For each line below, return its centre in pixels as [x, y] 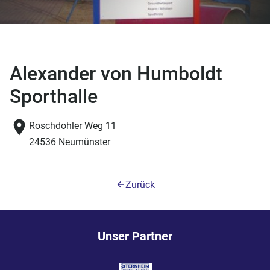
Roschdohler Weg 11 [73, 125]
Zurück [140, 184]
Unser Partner [135, 236]
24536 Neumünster [70, 142]
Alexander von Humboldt [116, 73]
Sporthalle [54, 96]
